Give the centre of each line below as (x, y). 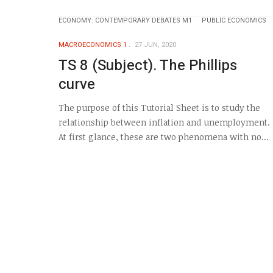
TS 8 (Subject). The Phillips (148, 65)
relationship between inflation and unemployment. (164, 122)
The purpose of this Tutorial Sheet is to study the (159, 108)
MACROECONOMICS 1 (93, 45)
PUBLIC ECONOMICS (234, 21)
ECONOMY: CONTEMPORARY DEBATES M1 (125, 21)
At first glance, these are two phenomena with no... (164, 137)
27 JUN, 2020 (154, 45)
